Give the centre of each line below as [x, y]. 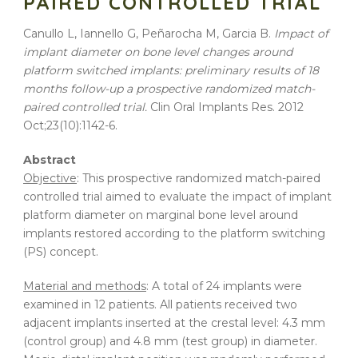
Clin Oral [173, 107]
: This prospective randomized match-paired [199, 179]
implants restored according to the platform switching [174, 234]
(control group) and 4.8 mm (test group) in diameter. [170, 342]
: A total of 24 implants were [224, 286]
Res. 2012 [276, 107]
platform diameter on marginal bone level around [161, 215]
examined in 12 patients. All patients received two [160, 305]
